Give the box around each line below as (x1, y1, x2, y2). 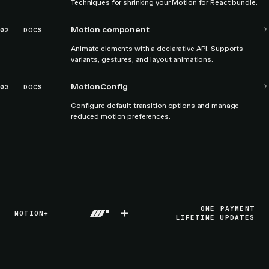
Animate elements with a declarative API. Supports (71, 44, 244, 53)
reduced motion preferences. (71, 112, 171, 121)
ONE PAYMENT (200, 204, 255, 213)
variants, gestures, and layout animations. (71, 55, 213, 64)
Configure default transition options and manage (71, 101, 240, 110)
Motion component (71, 25, 150, 35)
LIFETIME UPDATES (175, 213, 255, 222)
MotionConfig (71, 82, 128, 92)
